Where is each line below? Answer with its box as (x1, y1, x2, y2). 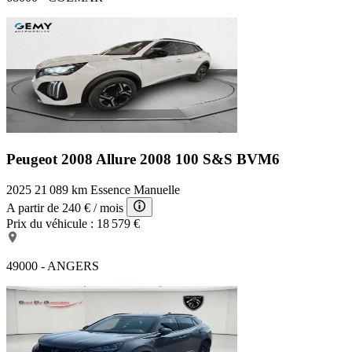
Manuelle (134, 182, 180, 196)
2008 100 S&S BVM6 (140, 150, 280, 167)
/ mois (93, 200, 123, 214)
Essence (90, 182, 130, 196)
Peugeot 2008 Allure (6, 150, 140, 167)
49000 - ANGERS (6, 258, 99, 273)
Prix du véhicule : (6, 216, 93, 230)
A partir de (6, 200, 59, 214)
